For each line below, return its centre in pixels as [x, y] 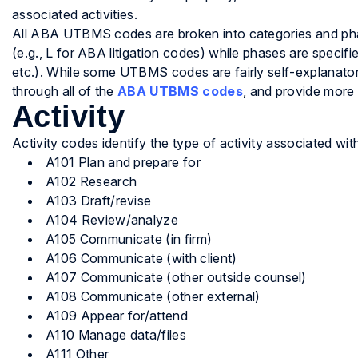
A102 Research [91, 182]
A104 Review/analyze [112, 220]
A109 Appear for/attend [117, 316]
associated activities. [75, 15]
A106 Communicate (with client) [141, 259]
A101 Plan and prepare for [123, 163]
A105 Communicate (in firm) [129, 239]
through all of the [65, 91]
